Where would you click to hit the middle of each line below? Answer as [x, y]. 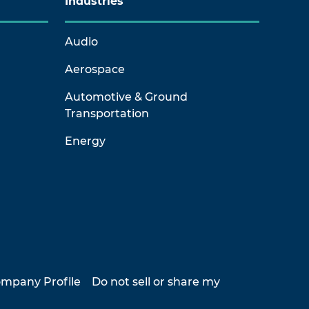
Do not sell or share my [156, 282]
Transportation [107, 113]
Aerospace [95, 69]
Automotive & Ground [126, 97]
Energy [85, 141]
